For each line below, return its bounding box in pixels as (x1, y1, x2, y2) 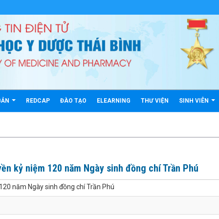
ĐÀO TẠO (60, 97, 87, 104)
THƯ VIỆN (141, 97, 169, 104)
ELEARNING (97, 97, 131, 104)
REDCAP (26, 97, 50, 104)
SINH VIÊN (179, 97, 210, 104)
